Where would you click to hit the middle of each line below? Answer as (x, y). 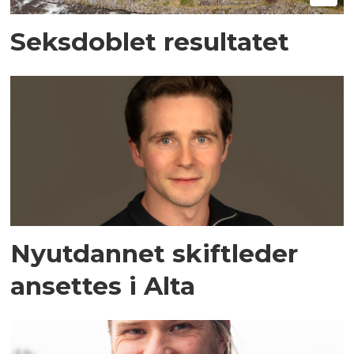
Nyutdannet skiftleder (154, 253)
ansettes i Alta (103, 286)
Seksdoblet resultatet (150, 42)
